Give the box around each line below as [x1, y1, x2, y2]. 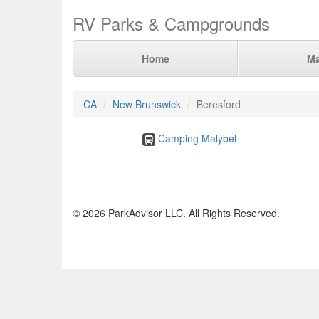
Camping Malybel [157, 131, 236, 145]
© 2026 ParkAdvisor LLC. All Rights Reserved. [73, 206, 280, 221]
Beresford [197, 97, 241, 111]
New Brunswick [113, 97, 181, 111]
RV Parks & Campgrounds [73, 11, 270, 36]
